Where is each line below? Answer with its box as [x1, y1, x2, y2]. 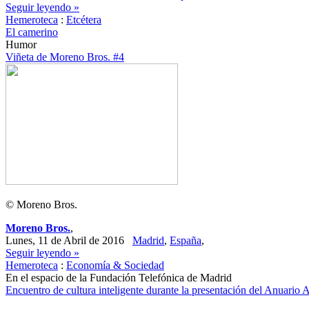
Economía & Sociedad [66, 259, 164, 271]
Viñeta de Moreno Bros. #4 [6, 51, 124, 63]
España [170, 235, 201, 246]
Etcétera [66, 14, 101, 26]
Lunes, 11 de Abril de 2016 [6, 235, 132, 246]
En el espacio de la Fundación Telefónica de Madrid [6, 272, 232, 283]
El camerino [6, 26, 58, 38]
